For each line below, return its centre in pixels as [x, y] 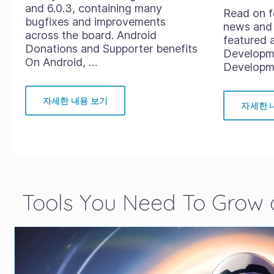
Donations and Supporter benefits [111, 49]
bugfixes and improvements [95, 22]
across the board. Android [91, 35]
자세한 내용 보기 [75, 101]
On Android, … [61, 62]
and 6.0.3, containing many [93, 8]
